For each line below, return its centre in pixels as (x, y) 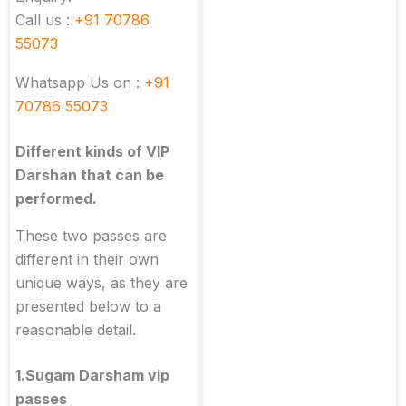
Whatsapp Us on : (80, 82)
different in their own (87, 259)
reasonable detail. (76, 329)
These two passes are (91, 235)
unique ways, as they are (101, 282)
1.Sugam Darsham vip (92, 375)
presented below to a (88, 306)
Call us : (45, 19)
